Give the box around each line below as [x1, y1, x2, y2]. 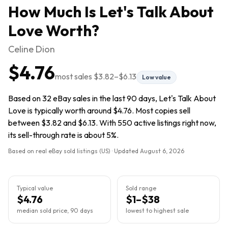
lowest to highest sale [126, 207, 189, 214]
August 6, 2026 [140, 147, 184, 155]
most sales [55, 71, 94, 81]
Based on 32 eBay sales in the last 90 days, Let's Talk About [8, 93, 216, 103]
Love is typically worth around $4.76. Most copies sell [8, 105, 190, 116]
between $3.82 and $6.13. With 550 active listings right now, [8, 118, 216, 128]
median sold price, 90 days [17, 207, 93, 214]
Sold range [126, 184, 156, 192]
